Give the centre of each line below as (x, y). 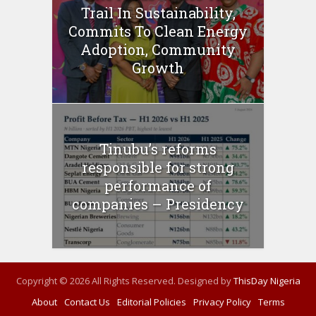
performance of (158, 185)
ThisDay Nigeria (267, 281)
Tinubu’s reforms (158, 148)
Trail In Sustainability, (158, 12)
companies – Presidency (158, 203)
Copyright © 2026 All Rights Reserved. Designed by (124, 281)
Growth (158, 67)
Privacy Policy (222, 302)
